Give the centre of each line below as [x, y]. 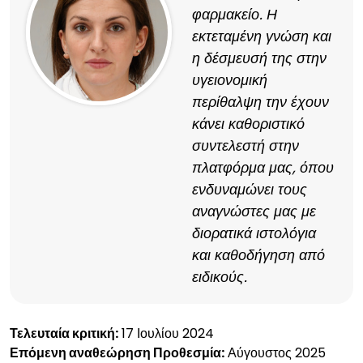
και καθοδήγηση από [258, 255]
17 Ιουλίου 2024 [166, 333]
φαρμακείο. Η [235, 14]
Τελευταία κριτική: [64, 333]
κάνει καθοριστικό [248, 124]
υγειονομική [230, 80]
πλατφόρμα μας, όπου [263, 167]
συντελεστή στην [246, 145]
